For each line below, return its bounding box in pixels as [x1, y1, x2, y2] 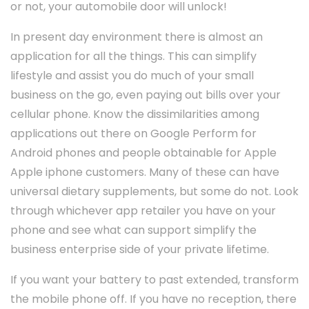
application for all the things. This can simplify [10, 48, 257, 65]
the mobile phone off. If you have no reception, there [10, 291, 297, 308]
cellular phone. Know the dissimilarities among [10, 106, 259, 123]
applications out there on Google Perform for [10, 126, 257, 142]
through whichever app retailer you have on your [10, 203, 276, 219]
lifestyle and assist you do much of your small [10, 68, 254, 84]
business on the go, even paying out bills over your [10, 87, 281, 103]
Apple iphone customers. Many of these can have [10, 164, 279, 181]
